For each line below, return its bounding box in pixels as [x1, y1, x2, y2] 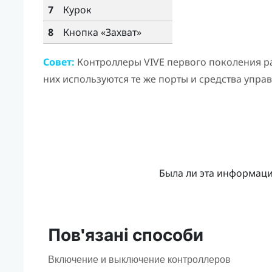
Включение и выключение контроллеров [47, 254, 231, 265]
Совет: [42, 55, 75, 69]
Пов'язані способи [47, 225, 203, 246]
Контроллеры [74, 55, 144, 69]
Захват [105, 25, 137, 39]
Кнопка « [63, 25, 106, 39]
